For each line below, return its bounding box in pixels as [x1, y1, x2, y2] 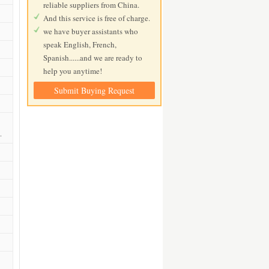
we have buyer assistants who [43, 26, 139, 37]
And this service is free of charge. [43, 13, 151, 23]
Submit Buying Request [54, 85, 135, 96]
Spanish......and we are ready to [43, 52, 143, 63]
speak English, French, [43, 39, 117, 50]
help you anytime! [43, 65, 103, 76]
